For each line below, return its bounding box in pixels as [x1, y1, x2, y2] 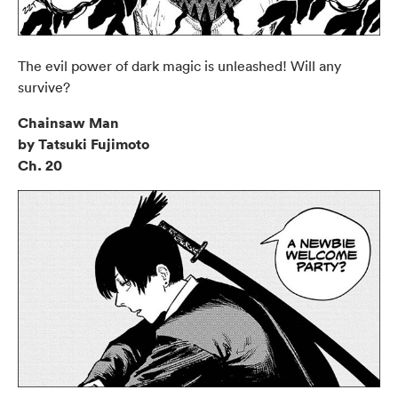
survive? [18, 77, 70, 96]
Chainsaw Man [18, 112, 119, 132]
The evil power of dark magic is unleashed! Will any [18, 56, 341, 75]
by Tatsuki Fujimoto [18, 133, 149, 154]
